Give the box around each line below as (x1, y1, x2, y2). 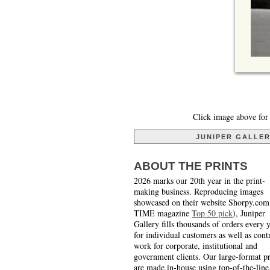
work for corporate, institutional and (134, 240, 257, 252)
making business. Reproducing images (134, 186, 263, 198)
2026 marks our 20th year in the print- (134, 175, 265, 187)
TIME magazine (134, 207, 192, 219)
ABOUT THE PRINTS (134, 160, 248, 173)
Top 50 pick (192, 207, 233, 219)
